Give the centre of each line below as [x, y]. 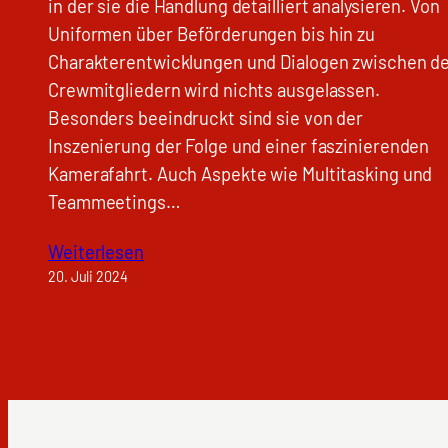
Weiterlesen [96, 251]
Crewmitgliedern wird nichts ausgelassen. [214, 90]
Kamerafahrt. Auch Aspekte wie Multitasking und [240, 174]
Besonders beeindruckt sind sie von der [206, 118]
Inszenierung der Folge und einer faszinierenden [239, 146]
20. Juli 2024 [88, 276]
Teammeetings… [114, 202]
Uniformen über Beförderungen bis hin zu [212, 34]
